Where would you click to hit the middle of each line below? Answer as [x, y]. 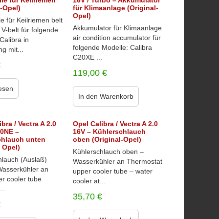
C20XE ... [87, 57]
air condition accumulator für [117, 38]
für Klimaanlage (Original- [115, 8]
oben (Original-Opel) [107, 139]
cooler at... [89, 181]
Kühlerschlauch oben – [108, 152]
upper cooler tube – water [112, 171]
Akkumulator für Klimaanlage [117, 28]
